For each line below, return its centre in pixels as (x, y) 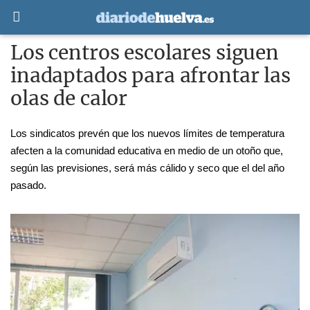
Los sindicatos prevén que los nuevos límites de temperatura (147, 134)
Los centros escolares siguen (145, 53)
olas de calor (69, 98)
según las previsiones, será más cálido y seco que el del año (147, 168)
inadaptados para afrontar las (151, 75)
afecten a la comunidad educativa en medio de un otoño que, (147, 151)
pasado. (30, 185)
